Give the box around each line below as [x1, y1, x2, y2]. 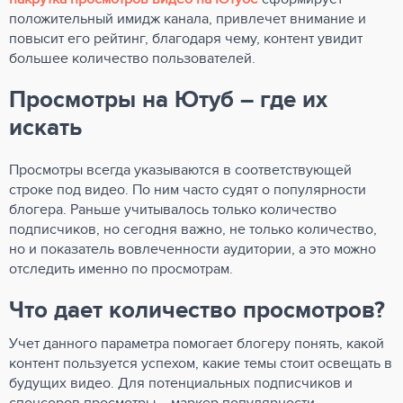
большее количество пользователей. [9, 49, 255, 67]
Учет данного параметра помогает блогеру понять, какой [9, 335, 384, 353]
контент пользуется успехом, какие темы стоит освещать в [9, 354, 392, 372]
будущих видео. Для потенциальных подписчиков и [9, 374, 353, 392]
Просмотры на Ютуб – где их [9, 85, 327, 114]
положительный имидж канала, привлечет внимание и [9, 10, 366, 28]
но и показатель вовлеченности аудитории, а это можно [9, 240, 376, 258]
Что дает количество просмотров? [9, 296, 385, 325]
